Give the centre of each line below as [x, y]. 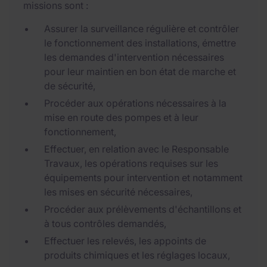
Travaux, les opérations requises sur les [131, 163]
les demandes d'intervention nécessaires [134, 57]
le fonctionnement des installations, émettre [140, 43]
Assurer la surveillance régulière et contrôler [142, 29]
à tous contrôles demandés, [105, 223]
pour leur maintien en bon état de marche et [140, 72]
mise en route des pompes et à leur [121, 117]
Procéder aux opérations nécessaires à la [135, 103]
